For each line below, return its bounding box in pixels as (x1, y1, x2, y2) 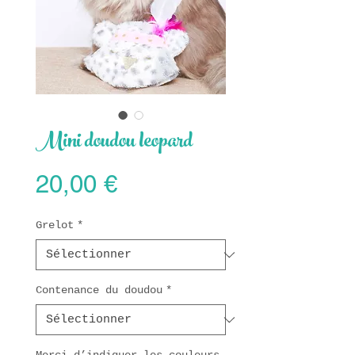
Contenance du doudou (36, 284, 162, 297)
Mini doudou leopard (36, 122, 193, 166)
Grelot (36, 219, 74, 232)
